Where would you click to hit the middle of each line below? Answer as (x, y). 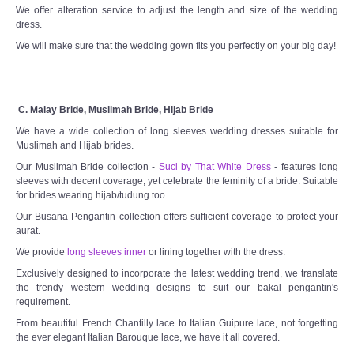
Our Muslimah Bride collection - (87, 166)
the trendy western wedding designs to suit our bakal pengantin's (177, 287)
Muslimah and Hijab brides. (76, 145)
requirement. (43, 301)
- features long (304, 166)
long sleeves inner (105, 252)
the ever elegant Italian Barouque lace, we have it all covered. (148, 337)
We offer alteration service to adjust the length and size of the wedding (177, 10)
